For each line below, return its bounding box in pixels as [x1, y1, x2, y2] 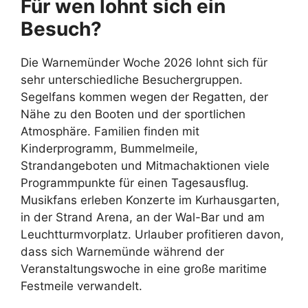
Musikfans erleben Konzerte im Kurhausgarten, [21, 192, 280, 207]
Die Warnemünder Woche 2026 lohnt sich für [21, 55, 267, 69]
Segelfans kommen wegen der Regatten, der [21, 89, 268, 104]
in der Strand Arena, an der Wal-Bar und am [21, 210, 265, 224]
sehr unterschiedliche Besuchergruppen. [21, 72, 243, 87]
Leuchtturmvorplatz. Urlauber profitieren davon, [21, 227, 284, 241]
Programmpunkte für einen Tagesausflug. [21, 175, 249, 190]
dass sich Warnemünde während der [21, 244, 224, 258]
